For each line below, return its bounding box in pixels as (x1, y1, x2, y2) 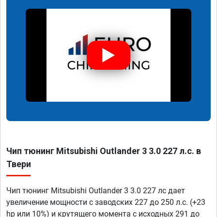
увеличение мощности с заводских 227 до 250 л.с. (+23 (6, 198, 205, 207)
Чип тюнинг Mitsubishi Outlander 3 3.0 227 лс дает (6, 186, 185, 196)
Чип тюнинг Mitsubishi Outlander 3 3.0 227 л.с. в (6, 146, 201, 156)
